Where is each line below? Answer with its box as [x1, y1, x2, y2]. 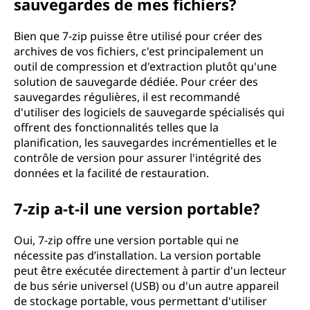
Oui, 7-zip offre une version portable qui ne [14, 232, 239, 248]
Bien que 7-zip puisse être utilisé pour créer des [14, 28, 262, 44]
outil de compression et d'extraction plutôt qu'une [14, 59, 277, 74]
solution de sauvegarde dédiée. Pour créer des [14, 74, 258, 89]
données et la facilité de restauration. [14, 165, 209, 181]
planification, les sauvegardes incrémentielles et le [14, 135, 277, 150]
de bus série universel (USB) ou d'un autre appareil [14, 278, 279, 293]
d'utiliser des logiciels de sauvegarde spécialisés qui [14, 104, 284, 120]
